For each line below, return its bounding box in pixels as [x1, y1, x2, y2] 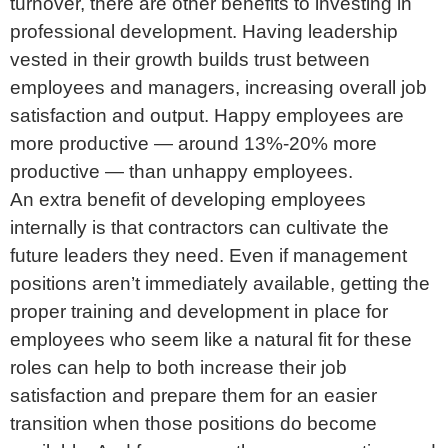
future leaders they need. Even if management [10, 244, 407, 266]
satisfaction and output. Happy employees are [10, 104, 404, 126]
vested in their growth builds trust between [10, 48, 370, 70]
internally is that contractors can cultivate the [10, 216, 389, 238]
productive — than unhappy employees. [10, 160, 353, 182]
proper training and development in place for [10, 300, 388, 322]
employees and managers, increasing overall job [10, 76, 427, 98]
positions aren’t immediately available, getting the [10, 272, 430, 294]
